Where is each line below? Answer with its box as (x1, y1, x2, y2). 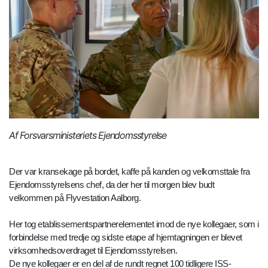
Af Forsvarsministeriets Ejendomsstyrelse (9, 129, 166, 142)
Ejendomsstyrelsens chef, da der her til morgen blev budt (9, 179, 214, 190)
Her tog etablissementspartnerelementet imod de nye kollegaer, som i (9, 219, 259, 230)
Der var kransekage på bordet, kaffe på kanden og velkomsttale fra (9, 166, 250, 177)
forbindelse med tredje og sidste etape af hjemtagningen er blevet (9, 232, 242, 243)
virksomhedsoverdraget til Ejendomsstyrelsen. (9, 245, 177, 256)
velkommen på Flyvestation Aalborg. (9, 193, 141, 203)
